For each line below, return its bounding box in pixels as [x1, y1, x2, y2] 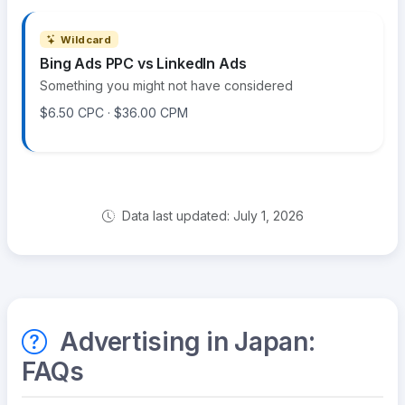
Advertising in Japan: [53, 326, 316, 358]
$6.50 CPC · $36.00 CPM [40, 105, 188, 121]
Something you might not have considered [40, 78, 293, 94]
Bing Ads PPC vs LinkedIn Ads [40, 54, 247, 73]
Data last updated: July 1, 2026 [118, 208, 304, 224]
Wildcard [60, 33, 112, 46]
